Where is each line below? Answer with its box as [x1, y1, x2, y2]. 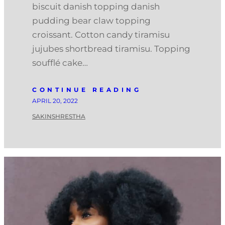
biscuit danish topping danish [32, 1, 160, 12]
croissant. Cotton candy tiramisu [32, 29, 170, 40]
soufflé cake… [32, 57, 88, 68]
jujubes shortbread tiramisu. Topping [32, 43, 190, 54]
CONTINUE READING [32, 85, 141, 93]
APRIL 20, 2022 [32, 96, 78, 104]
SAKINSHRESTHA [32, 112, 85, 120]
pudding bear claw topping [32, 15, 151, 26]
